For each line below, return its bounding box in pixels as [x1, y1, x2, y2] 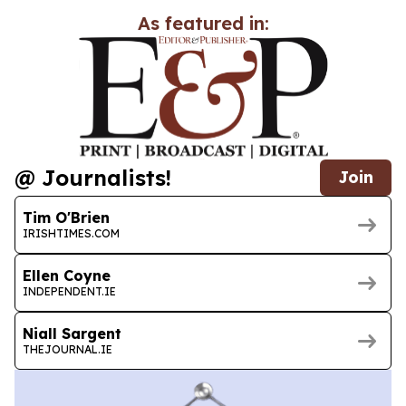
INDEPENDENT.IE [23, 284, 116, 298]
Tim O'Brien [23, 208, 110, 227]
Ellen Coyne [23, 266, 111, 285]
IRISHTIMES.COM [23, 226, 120, 240]
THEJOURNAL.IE [23, 342, 112, 356]
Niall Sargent [23, 324, 121, 343]
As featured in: [137, 12, 269, 34]
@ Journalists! [14, 164, 171, 192]
